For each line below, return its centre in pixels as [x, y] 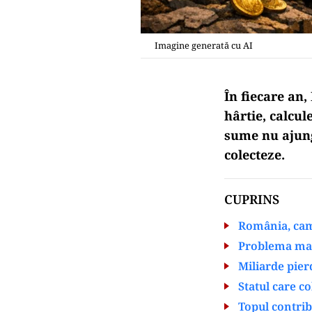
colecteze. [255, 154]
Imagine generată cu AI [204, 45]
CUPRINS [252, 199]
